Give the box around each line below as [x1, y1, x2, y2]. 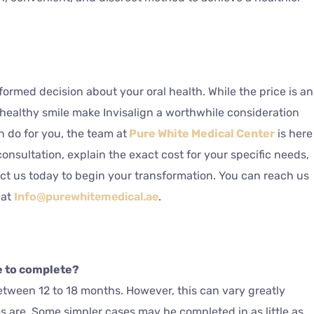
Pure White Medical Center [127, 127, 275, 141]
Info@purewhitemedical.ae [14, 190, 158, 204]
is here [275, 127, 313, 141]
